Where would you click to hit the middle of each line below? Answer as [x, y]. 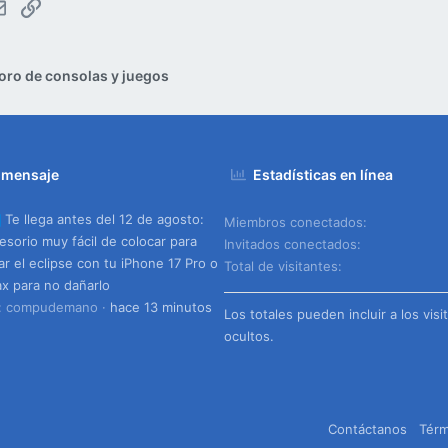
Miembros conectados [293, 221]
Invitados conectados [290, 243]
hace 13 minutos [161, 307]
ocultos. [249, 335]
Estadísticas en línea [323, 174]
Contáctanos [368, 428]
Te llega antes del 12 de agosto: [105, 219]
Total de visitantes [281, 265]
